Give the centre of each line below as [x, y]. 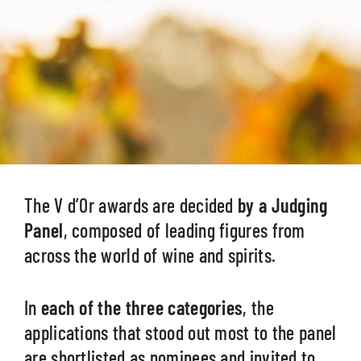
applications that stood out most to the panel [180, 332]
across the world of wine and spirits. [150, 255]
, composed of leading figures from [184, 230]
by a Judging [283, 205]
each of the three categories [142, 307]
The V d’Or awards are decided [131, 205]
